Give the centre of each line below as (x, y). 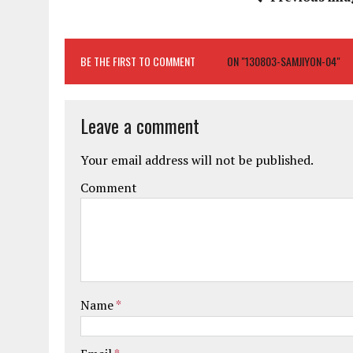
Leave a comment (140, 126)
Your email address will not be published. (197, 160)
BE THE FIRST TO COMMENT (138, 61)
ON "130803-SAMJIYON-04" (284, 61)
